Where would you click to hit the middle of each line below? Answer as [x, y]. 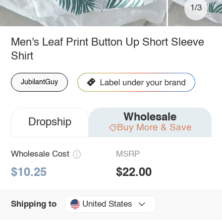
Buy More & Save [154, 127]
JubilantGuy [39, 82]
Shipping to [33, 204]
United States [107, 204]
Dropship [50, 122]
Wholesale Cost [40, 154]
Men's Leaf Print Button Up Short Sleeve [107, 42]
